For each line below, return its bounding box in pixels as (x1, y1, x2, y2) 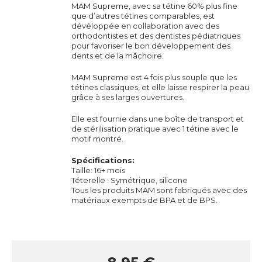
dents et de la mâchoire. (71, 51, 164, 60)
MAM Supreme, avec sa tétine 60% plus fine (71, 1, 237, 11)
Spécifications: (71, 156, 135, 165)
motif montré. (71, 134, 123, 143)
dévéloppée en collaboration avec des (71, 21, 219, 30)
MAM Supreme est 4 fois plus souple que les (71, 73, 237, 82)
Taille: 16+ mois (71, 166, 125, 175)
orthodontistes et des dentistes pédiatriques (71, 31, 240, 40)
